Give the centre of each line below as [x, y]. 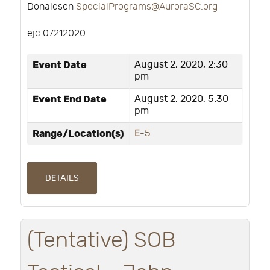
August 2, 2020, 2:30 [181, 65]
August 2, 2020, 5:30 [181, 99]
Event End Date [70, 100]
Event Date [60, 65]
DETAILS [62, 178]
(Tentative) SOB [102, 240]
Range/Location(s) [78, 134]
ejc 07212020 [56, 34]
